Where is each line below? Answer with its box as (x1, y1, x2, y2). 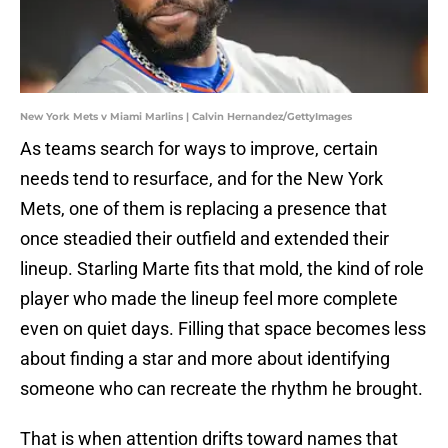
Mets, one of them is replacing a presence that (20, 198, 387, 220)
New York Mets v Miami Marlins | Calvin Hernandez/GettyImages (20, 110, 352, 124)
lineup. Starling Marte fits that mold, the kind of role (20, 258, 424, 280)
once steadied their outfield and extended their (20, 228, 389, 250)
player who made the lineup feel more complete (20, 288, 398, 310)
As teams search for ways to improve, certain (20, 138, 378, 160)
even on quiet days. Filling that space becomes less (20, 318, 426, 340)
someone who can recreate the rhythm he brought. (20, 378, 423, 400)
